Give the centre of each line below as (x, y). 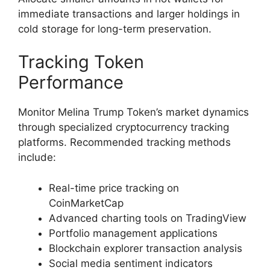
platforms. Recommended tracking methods (124, 143)
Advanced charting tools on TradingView (148, 218)
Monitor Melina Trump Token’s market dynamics (133, 112)
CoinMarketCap (86, 203)
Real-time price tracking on (114, 188)
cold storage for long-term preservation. (115, 29)
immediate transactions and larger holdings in (129, 14)
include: (37, 158)
